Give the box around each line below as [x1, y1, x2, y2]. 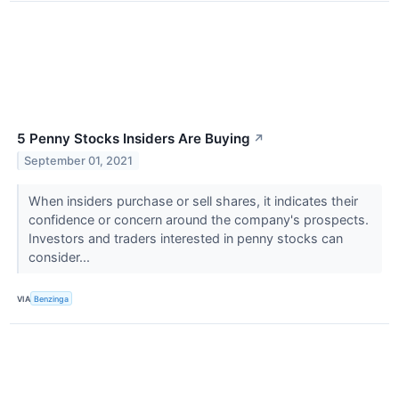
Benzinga [34, 293, 69, 304]
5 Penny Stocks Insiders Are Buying [17, 130, 250, 148]
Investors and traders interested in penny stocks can [28, 231, 343, 247]
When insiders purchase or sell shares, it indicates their [28, 193, 358, 209]
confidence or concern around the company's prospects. [28, 212, 369, 228]
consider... [28, 249, 94, 265]
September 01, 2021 [24, 153, 134, 167]
